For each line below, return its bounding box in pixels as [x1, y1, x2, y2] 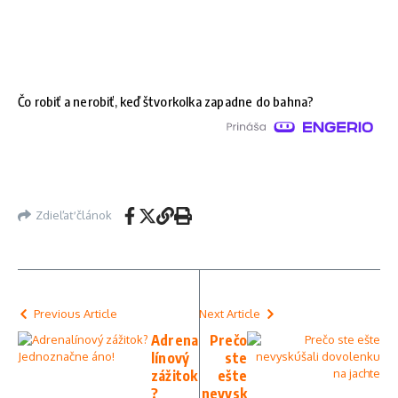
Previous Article [34, 306, 117, 321]
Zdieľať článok [36, 208, 112, 223]
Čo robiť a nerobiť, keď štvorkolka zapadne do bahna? [18, 92, 314, 109]
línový [151, 348, 190, 367]
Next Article [199, 306, 260, 321]
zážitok [151, 366, 198, 385]
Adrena [151, 330, 199, 349]
